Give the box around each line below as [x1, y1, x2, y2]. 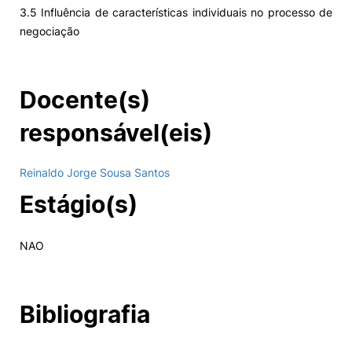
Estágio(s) [20, 190, 137, 218]
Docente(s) [20, 86, 150, 114]
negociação [20, 24, 79, 38]
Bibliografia [20, 300, 150, 328]
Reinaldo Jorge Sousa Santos [20, 166, 170, 179]
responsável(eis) [20, 119, 212, 147]
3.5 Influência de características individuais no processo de [20, 5, 332, 19]
